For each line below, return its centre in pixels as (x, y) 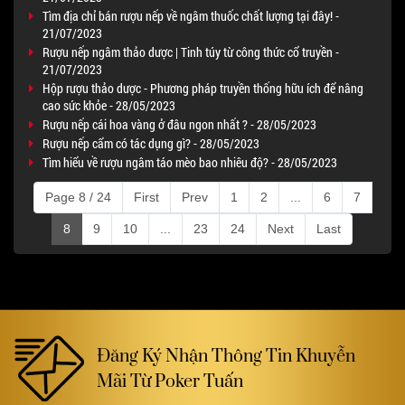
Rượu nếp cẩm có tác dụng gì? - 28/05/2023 (151, 143)
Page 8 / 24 (78, 197)
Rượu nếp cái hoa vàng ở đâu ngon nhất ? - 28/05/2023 (179, 124)
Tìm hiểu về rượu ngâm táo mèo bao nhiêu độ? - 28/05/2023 (190, 162)
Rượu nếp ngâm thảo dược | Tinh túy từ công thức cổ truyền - (191, 52)
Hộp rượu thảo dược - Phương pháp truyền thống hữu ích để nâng (203, 88)
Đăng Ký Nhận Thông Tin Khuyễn (226, 357)
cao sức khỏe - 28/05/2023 (109, 105)
